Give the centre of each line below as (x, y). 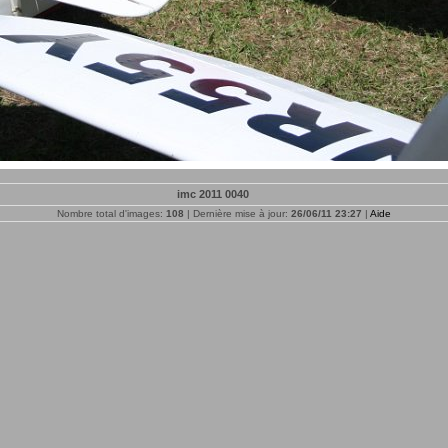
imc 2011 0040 (213, 194)
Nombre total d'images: (111, 213)
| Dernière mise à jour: (237, 213)
